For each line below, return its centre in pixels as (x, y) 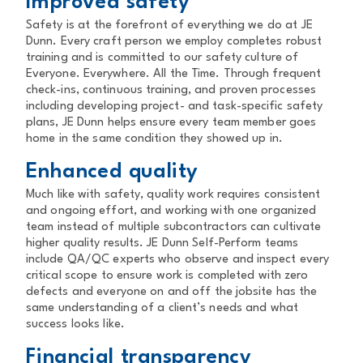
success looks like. (75, 325)
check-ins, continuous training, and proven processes (171, 90)
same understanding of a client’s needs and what (162, 308)
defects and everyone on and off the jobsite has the (172, 292)
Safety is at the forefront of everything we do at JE (169, 26)
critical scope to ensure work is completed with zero (167, 276)
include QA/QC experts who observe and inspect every (178, 260)
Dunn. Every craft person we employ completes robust (174, 42)
